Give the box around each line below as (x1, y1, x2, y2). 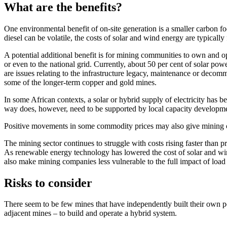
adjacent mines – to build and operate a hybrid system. (4, 209, 177, 218)
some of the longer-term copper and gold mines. (4, 78, 157, 87)
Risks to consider (4, 176, 92, 190)
